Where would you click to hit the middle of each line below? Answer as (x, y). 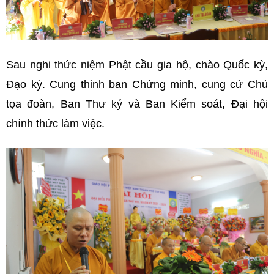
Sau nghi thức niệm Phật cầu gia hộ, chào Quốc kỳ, (137, 65)
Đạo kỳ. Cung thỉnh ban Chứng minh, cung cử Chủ (137, 84)
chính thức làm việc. (55, 123)
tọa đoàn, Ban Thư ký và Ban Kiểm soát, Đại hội (137, 104)
